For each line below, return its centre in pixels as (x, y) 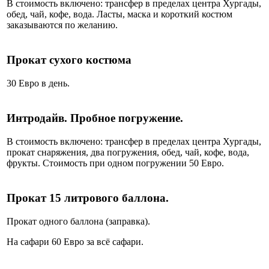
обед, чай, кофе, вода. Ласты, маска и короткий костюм (119, 14)
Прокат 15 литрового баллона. (89, 198)
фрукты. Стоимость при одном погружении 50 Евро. (116, 163)
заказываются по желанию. (62, 25)
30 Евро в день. (39, 83)
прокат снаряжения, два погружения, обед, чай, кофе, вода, (128, 153)
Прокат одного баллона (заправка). (80, 222)
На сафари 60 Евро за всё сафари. (75, 242)
